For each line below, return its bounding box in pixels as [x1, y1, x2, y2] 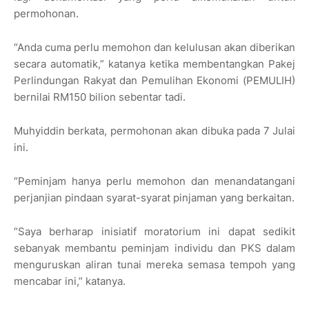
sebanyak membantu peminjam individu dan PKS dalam [14, 241, 295, 255]
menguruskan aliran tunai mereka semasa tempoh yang [14, 258, 295, 272]
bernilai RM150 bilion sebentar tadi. [14, 90, 186, 104]
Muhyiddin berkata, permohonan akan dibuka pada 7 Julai [14, 124, 295, 138]
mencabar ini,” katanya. [14, 275, 126, 288]
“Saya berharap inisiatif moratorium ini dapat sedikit [14, 225, 295, 239]
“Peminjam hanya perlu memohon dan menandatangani [14, 175, 295, 188]
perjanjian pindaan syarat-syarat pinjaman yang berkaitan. [14, 191, 295, 205]
